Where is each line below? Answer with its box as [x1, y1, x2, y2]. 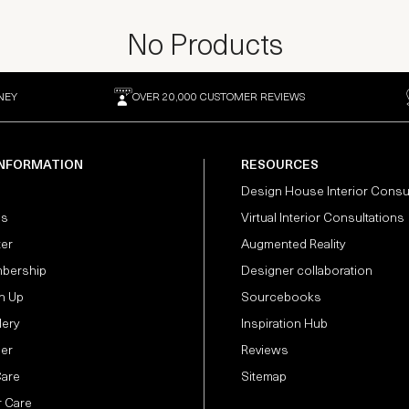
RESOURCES [241, 159, 319, 173]
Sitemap [241, 371, 287, 384]
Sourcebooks [241, 291, 321, 305]
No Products [126, 33, 283, 62]
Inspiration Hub [241, 318, 328, 331]
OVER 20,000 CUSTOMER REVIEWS [132, 92, 306, 103]
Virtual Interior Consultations [241, 212, 404, 225]
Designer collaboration [241, 265, 372, 278]
